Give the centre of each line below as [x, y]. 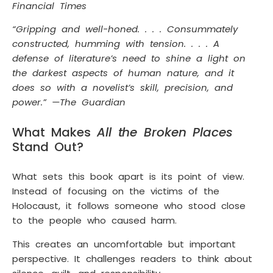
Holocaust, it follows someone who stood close [129, 206]
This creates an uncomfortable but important [124, 244]
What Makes [55, 133]
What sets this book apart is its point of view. [128, 177]
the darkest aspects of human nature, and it [123, 73]
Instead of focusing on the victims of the [116, 191]
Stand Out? [48, 147]
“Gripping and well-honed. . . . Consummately [125, 29]
